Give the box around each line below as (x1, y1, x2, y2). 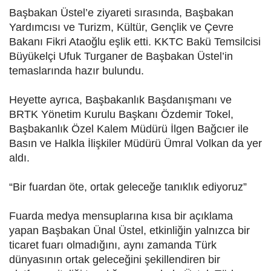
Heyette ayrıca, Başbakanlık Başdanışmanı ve (9, 94, 232, 106)
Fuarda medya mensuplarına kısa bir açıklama (9, 210, 233, 223)
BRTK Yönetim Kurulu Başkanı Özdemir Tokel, (9, 108, 233, 121)
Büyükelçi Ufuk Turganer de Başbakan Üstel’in (9, 50, 233, 63)
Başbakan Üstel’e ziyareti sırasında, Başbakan (9, 7, 233, 19)
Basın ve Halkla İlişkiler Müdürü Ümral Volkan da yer (9, 137, 262, 150)
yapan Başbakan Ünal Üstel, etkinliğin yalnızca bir (9, 224, 250, 237)
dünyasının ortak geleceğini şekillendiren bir (9, 253, 220, 266)
